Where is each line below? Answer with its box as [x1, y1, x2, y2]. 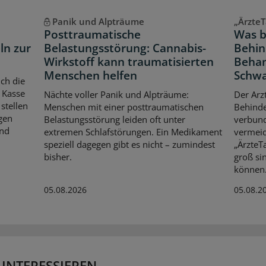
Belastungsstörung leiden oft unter [43, 113, 185, 125]
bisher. [43, 150, 72, 163]
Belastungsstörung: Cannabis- [43, 40, 206, 56]
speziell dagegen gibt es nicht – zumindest [43, 138, 215, 150]
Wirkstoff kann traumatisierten [43, 54, 214, 70]
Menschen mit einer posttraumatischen [43, 100, 204, 113]
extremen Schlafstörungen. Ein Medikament [43, 125, 222, 138]
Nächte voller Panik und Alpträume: [43, 88, 189, 100]
